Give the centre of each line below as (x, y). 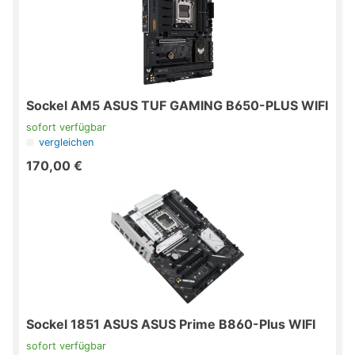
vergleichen (67, 143)
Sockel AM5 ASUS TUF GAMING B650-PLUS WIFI (177, 106)
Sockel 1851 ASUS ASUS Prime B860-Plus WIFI (171, 324)
